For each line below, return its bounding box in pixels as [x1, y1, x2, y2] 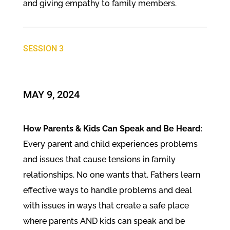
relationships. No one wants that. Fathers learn [23, 169, 200, 180]
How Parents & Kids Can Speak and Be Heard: [23, 123, 202, 133]
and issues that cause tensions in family [23, 154, 176, 164]
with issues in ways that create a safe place [23, 200, 189, 210]
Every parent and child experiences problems [23, 139, 198, 149]
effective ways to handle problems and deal [23, 185, 192, 195]
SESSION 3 [23, 43, 64, 53]
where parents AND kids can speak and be [23, 216, 185, 226]
